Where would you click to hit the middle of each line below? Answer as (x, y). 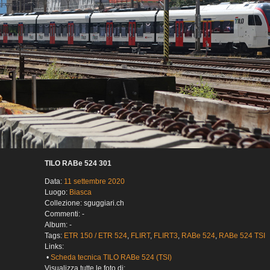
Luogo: (57, 193)
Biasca (80, 193)
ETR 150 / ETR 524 (96, 236)
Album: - (58, 225)
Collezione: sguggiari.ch (84, 203)
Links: (54, 247)
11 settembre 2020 (94, 182)
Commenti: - (64, 214)
